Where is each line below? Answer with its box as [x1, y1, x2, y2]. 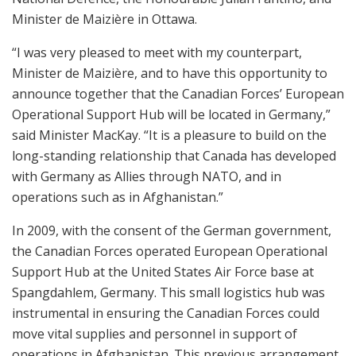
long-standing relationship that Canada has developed [12, 147, 336, 165]
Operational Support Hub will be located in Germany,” [12, 106, 331, 124]
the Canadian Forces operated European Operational [12, 242, 327, 261]
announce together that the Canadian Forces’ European [12, 85, 344, 103]
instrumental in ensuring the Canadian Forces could [12, 304, 319, 323]
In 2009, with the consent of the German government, [12, 222, 331, 240]
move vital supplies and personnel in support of [12, 325, 297, 343]
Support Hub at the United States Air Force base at [12, 263, 314, 281]
